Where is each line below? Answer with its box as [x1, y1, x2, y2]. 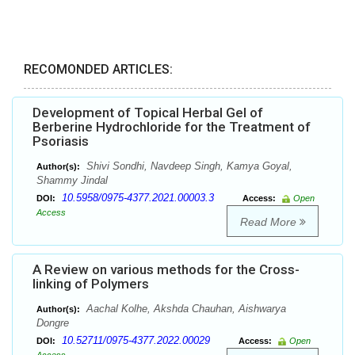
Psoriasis [32, 133, 89, 150]
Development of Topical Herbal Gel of [32, 105, 263, 121]
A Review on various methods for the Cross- [32, 261, 300, 278]
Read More [239, 216, 300, 229]
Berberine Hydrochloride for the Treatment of [32, 119, 311, 136]
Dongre [36, 317, 69, 330]
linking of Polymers [32, 276, 149, 292]
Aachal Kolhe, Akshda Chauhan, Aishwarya [83, 303, 286, 315]
